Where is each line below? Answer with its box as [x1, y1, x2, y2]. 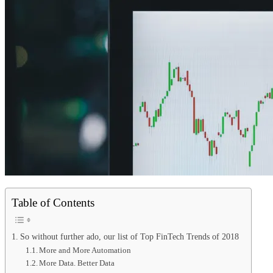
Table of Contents [12, 196, 94, 209]
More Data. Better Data [39, 258, 115, 268]
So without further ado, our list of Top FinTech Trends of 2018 [19, 231, 239, 241]
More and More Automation [39, 245, 132, 255]
